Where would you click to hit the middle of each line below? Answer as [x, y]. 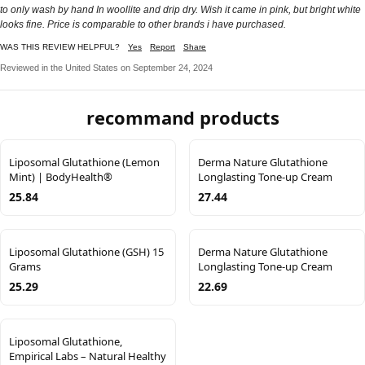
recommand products [182, 118]
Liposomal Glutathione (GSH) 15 [86, 252]
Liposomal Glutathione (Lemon [84, 163]
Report [163, 47]
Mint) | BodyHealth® [61, 177]
